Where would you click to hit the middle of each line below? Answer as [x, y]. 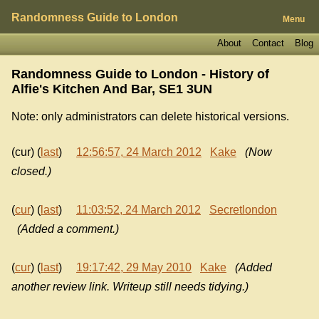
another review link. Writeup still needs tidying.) [130, 287]
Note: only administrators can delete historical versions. [150, 116]
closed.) [31, 172]
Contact [268, 43]
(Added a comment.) [68, 229]
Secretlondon [243, 210]
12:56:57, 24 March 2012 [139, 152]
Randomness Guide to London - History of [140, 74]
